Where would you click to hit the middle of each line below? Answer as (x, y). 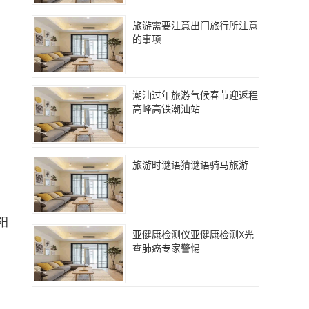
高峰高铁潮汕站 (166, 109)
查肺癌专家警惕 (166, 248)
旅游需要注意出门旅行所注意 (195, 25)
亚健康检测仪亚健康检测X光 (193, 234)
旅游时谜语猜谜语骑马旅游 (190, 165)
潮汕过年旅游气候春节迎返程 (195, 95)
